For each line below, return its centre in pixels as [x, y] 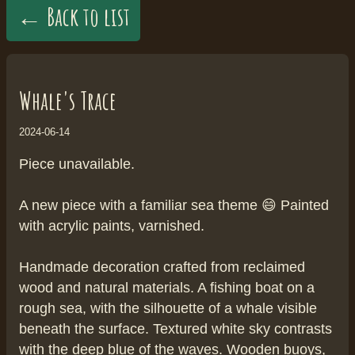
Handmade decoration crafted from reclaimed [162, 267]
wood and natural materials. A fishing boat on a [167, 287]
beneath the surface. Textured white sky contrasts [176, 328]
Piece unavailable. [77, 164]
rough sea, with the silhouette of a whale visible [168, 308]
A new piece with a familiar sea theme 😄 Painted [174, 205]
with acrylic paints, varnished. [112, 225]
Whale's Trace [68, 100]
